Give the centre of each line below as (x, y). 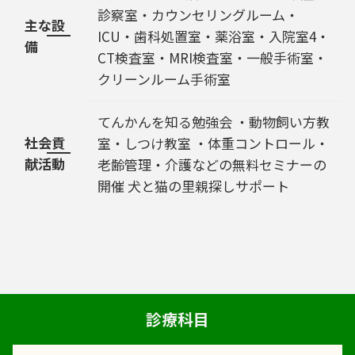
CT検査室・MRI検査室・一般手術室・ (212, 57)
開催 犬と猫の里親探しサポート (193, 185)
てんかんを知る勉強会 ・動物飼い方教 (214, 121)
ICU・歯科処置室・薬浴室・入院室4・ (214, 36)
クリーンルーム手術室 (164, 78)
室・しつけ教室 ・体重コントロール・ (213, 143)
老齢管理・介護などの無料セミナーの (212, 164)
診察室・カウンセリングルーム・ (198, 14)
